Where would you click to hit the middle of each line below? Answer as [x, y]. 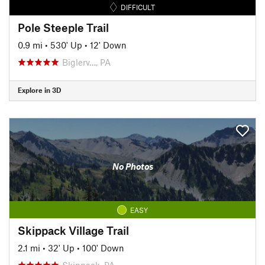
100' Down [103, 248]
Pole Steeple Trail [63, 27]
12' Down [108, 45]
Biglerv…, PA [86, 62]
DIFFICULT [138, 7]
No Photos [132, 166]
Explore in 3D [39, 90]
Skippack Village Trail [73, 230]
